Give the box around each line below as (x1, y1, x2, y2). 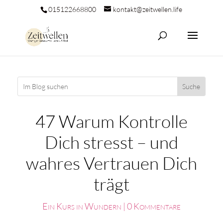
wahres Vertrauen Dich (25, 152, 197, 174)
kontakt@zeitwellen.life (113, 4, 183, 13)
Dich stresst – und (44, 131, 178, 153)
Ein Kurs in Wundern (42, 201, 121, 212)
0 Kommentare (126, 201, 181, 212)
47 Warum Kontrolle (35, 111, 188, 132)
